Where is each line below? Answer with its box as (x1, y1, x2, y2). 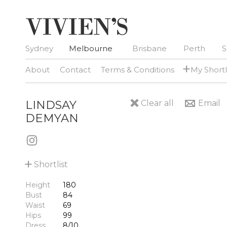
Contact (60, 65, 91, 74)
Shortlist (34, 160, 68, 169)
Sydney (25, 44, 53, 53)
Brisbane (132, 44, 167, 53)
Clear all (141, 98, 174, 108)
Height (25, 180, 50, 190)
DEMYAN (25, 111, 79, 125)
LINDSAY (25, 98, 77, 112)
